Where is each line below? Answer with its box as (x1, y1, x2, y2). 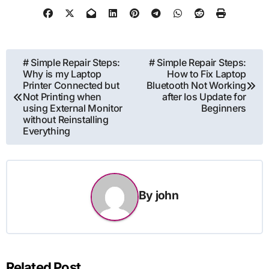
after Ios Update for (162, 91, 246, 103)
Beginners (201, 102, 246, 115)
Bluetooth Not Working (146, 79, 246, 92)
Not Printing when (23, 91, 101, 103)
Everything (23, 125, 70, 138)
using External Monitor (23, 102, 123, 115)
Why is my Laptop (23, 68, 101, 80)
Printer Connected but (23, 79, 119, 92)
